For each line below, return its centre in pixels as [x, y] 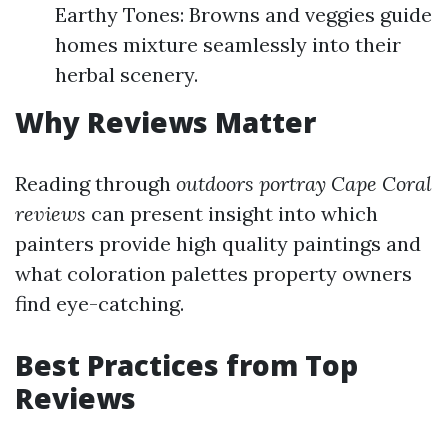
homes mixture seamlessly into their [228, 44]
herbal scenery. [126, 74]
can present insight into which [232, 213]
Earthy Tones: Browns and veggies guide [243, 14]
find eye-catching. [99, 303]
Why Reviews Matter [165, 122]
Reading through [95, 183]
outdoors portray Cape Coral [304, 183]
